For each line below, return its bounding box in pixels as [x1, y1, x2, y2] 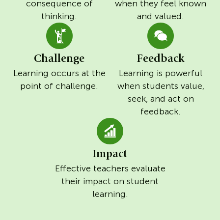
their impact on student [61, 175, 159, 187]
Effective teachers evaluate [55, 163, 165, 174]
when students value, [117, 80, 204, 91]
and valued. [137, 11, 185, 22]
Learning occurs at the [13, 67, 106, 79]
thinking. [41, 11, 78, 22]
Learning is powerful [119, 67, 203, 79]
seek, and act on [127, 93, 194, 104]
